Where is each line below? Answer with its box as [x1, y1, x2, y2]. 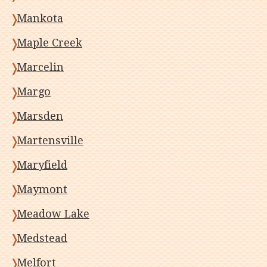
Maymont [17, 183, 67, 195]
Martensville [17, 134, 83, 147]
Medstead [17, 232, 67, 244]
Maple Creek [17, 36, 82, 49]
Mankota [17, 12, 63, 24]
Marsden [17, 110, 63, 122]
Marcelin [17, 61, 64, 73]
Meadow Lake [17, 207, 89, 220]
